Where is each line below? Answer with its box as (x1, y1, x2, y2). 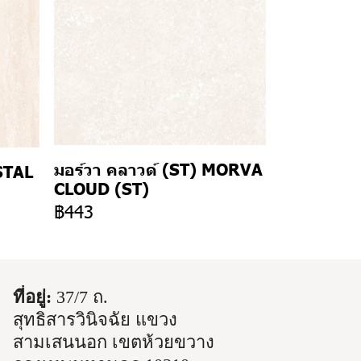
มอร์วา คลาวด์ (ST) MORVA (53, 158, 263, 180)
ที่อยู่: (13, 287, 52, 307)
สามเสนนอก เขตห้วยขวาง (13, 332, 215, 352)
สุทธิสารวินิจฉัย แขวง (13, 309, 178, 330)
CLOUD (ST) (53, 177, 149, 199)
